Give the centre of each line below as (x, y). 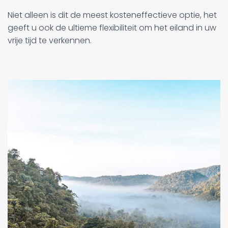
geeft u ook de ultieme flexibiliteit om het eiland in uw (112, 28)
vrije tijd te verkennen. (50, 41)
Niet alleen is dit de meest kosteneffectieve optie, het (112, 15)
